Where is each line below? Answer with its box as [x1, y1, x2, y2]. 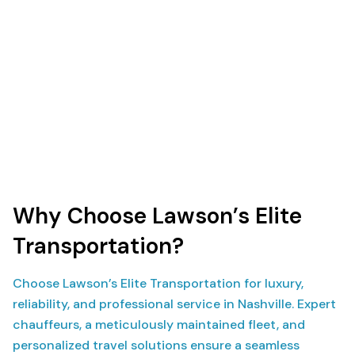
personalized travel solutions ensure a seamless [13, 337, 300, 353]
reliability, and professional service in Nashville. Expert [13, 296, 336, 312]
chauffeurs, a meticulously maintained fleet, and [13, 316, 305, 333]
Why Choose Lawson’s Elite [13, 201, 302, 231]
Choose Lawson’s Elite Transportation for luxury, [13, 275, 303, 292]
